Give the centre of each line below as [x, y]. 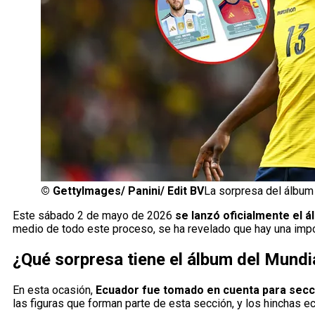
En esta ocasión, [53, 290]
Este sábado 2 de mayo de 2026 [94, 216]
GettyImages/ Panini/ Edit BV [128, 191]
